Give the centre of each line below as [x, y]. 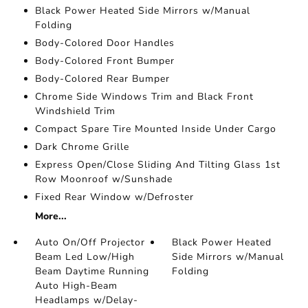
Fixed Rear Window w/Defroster [114, 197]
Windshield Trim [75, 111]
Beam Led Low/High [85, 257]
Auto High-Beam [76, 286]
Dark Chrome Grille [82, 147]
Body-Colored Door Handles [104, 43]
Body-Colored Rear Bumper [102, 79]
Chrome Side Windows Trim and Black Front [144, 97]
